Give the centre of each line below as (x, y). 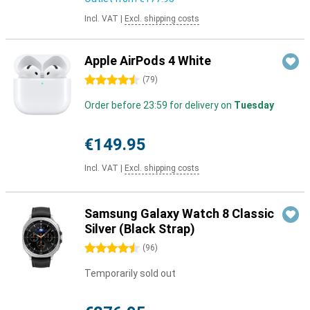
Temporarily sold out (130, 273)
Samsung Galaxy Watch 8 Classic (179, 213)
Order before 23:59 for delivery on (159, 105)
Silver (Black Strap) (140, 229)
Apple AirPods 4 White (148, 61)
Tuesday (254, 105)
